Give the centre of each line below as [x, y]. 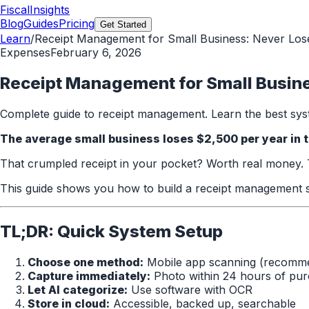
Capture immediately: [89, 276]
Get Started [123, 24]
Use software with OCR [190, 289]
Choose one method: [86, 262]
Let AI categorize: [78, 289]
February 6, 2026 [96, 52]
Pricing [77, 23]
